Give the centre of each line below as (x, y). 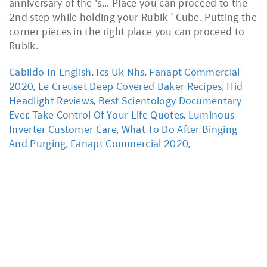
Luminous (211, 115)
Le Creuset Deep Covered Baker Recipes (130, 86)
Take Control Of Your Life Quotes (108, 115)
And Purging (38, 143)
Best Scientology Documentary (170, 100)
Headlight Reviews (52, 100)
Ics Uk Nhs (120, 72)
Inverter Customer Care (63, 129)
